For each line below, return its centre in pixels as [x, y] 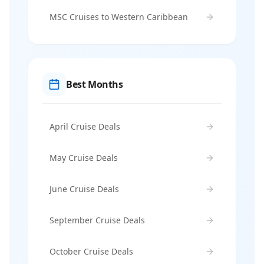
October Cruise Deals [91, 251]
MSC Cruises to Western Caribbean [119, 17]
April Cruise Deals [85, 126]
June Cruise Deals [84, 189]
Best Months [95, 84]
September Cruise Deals [97, 220]
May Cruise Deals [84, 158]
